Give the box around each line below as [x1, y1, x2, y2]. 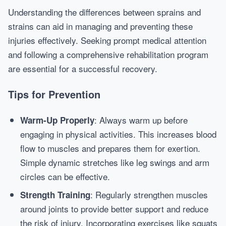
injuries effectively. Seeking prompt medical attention [8, 34, 206, 46]
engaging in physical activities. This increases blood [20, 128, 216, 140]
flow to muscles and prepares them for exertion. [20, 142, 200, 154]
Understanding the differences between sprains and [8, 6, 201, 18]
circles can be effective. [20, 170, 110, 183]
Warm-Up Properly [20, 114, 94, 126]
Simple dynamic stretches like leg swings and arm [20, 156, 209, 168]
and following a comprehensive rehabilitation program [8, 48, 208, 61]
